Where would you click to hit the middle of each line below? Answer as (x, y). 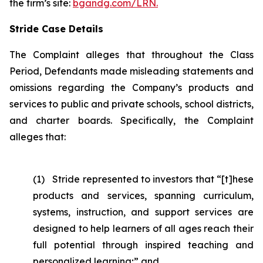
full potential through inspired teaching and (143, 245)
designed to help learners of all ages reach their (143, 228)
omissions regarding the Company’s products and (131, 87)
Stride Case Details (56, 29)
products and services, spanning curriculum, (143, 195)
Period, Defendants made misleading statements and (131, 71)
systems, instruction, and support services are (143, 212)
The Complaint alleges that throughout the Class (131, 55)
